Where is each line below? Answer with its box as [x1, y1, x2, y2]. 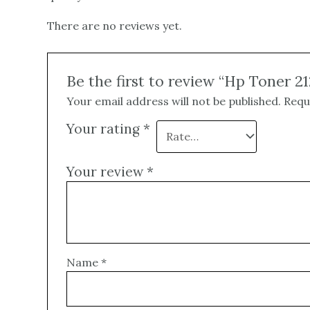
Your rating [66, 120, 143, 137]
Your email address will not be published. [66, 93, 281, 108]
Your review [66, 163, 147, 181]
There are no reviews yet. [47, 19, 182, 33]
